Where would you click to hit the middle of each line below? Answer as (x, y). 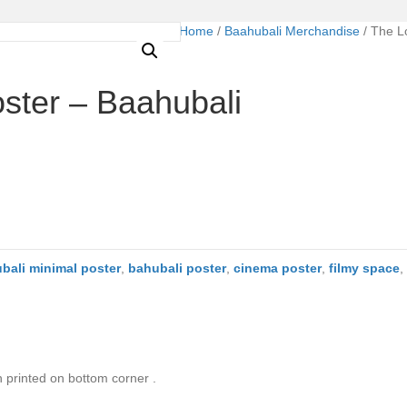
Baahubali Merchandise (293, 30)
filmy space (364, 268)
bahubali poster (177, 268)
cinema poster (278, 268)
